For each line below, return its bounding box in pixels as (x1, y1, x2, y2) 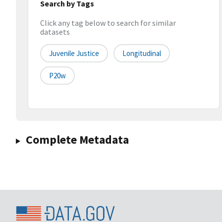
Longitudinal (122, 49, 161, 58)
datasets (40, 27, 70, 37)
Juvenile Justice (49, 49, 99, 58)
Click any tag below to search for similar (40, 18, 176, 28)
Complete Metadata (25, 132, 129, 148)
